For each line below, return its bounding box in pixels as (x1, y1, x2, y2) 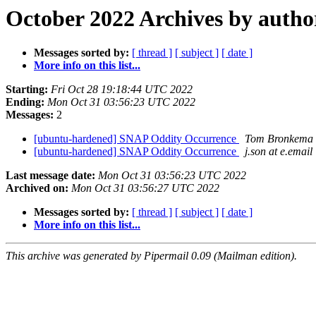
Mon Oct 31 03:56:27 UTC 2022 (71, 182, 219, 195)
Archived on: (6, 182, 68, 195)
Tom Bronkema (245, 133, 313, 145)
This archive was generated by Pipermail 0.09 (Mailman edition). (6, 250, 297, 262)
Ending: (6, 96, 44, 109)
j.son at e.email (245, 145, 312, 158)
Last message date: (6, 169, 95, 182)
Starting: (6, 83, 48, 96)
